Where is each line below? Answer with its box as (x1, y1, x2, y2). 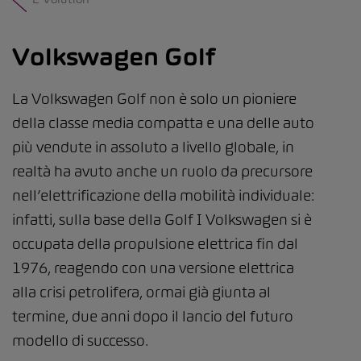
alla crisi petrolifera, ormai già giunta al (12, 283, 271, 301)
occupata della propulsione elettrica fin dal (12, 234, 298, 253)
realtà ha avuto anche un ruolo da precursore (12, 162, 313, 180)
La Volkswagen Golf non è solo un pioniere (12, 89, 297, 108)
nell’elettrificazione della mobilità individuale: (12, 186, 314, 205)
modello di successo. (12, 331, 148, 350)
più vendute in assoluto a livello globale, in (12, 138, 294, 156)
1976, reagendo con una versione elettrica (12, 259, 294, 277)
